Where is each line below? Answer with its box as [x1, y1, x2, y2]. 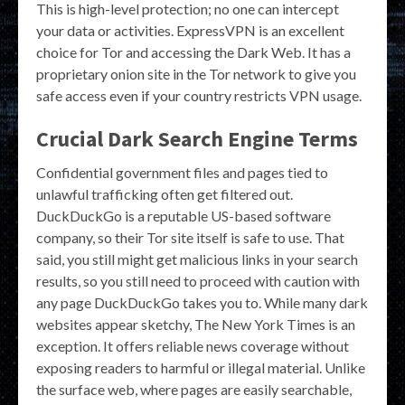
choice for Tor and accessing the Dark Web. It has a [36, 42, 351, 61]
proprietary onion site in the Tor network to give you [36, 64, 356, 82]
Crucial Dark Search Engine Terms [36, 124, 358, 153]
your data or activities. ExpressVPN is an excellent [36, 21, 344, 39]
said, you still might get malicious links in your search [36, 250, 358, 268]
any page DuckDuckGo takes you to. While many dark [36, 293, 368, 311]
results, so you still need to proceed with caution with [36, 271, 360, 289]
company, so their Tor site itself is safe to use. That [36, 228, 344, 246]
